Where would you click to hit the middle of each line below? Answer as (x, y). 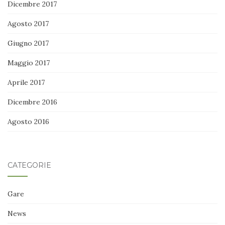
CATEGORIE (29, 165)
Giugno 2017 (28, 43)
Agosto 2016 (28, 122)
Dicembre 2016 (32, 102)
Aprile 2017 (26, 83)
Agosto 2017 (28, 24)
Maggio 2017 (29, 63)
